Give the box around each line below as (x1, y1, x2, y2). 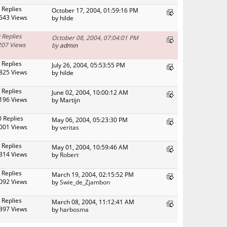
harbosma (60, 205, 89, 213)
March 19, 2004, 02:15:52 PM (52, 170, 134, 178)
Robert (60, 150, 79, 159)
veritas (60, 123, 79, 131)
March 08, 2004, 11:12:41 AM (52, 197, 134, 206)
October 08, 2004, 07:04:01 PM (52, 33, 138, 42)
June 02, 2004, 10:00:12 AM (52, 88, 128, 96)
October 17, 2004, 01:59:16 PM (52, 6, 138, 14)
